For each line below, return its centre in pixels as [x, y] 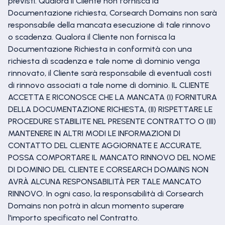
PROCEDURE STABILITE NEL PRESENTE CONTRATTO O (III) [112, 121]
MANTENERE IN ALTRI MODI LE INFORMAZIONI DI [94, 133]
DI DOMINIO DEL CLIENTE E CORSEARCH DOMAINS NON [108, 170]
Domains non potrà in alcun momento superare [96, 206]
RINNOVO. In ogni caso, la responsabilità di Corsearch [106, 194]
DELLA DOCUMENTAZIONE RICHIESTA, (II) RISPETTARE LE [110, 109]
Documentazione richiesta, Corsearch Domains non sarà [113, 13]
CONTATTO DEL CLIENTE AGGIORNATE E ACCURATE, [105, 145]
